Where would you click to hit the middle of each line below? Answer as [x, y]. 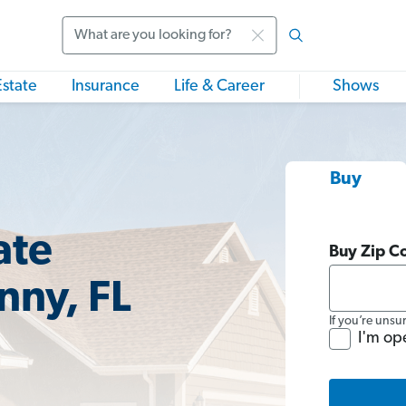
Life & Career [219, 87]
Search [86, 46]
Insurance [106, 87]
